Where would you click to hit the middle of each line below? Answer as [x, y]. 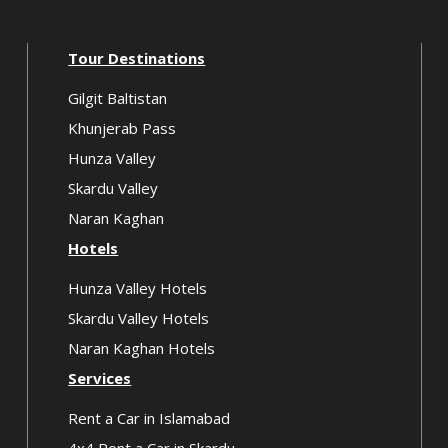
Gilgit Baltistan [118, 98]
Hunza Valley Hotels [138, 288]
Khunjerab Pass [122, 128]
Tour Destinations [137, 58]
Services [100, 378]
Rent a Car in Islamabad [149, 418]
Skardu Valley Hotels [139, 318]
